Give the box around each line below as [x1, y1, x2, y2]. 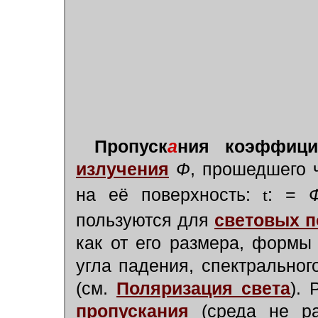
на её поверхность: [76, 185, 263, 204]
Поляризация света [116, 278, 291, 298]
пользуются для [76, 210, 214, 230]
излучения [76, 160, 169, 179]
